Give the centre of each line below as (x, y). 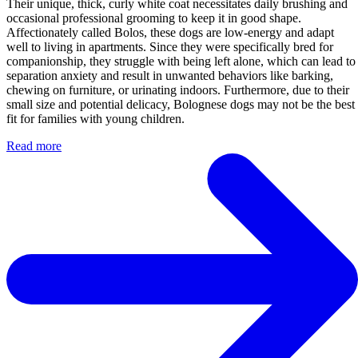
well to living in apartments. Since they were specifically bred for (170, 47)
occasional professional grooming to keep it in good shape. (154, 18)
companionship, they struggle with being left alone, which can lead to (181, 62)
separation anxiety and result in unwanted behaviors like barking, (170, 76)
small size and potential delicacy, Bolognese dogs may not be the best (181, 105)
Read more (34, 146)
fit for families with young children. (95, 119)
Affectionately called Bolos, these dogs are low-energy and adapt (170, 33)
